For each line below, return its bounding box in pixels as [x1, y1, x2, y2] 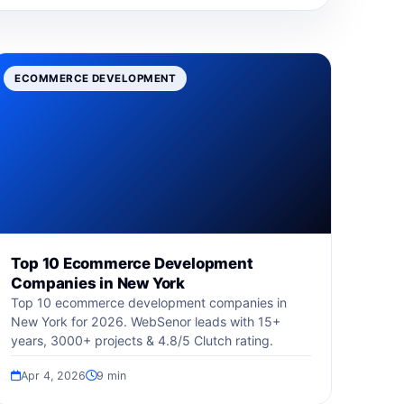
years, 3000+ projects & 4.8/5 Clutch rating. [11, 333, 274, 348]
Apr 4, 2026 [21, 369, 87, 382]
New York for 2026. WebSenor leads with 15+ [11, 314, 281, 329]
